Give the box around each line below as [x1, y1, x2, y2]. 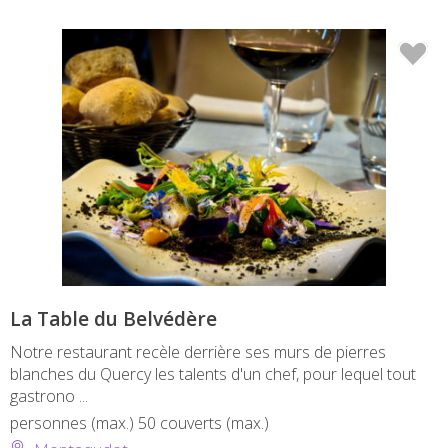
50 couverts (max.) [138, 411, 269, 434]
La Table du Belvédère [10, 305, 217, 332]
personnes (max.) [10, 411, 138, 434]
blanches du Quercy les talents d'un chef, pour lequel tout [10, 362, 416, 385]
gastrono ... [10, 384, 88, 407]
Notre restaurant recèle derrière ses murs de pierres [10, 340, 386, 363]
